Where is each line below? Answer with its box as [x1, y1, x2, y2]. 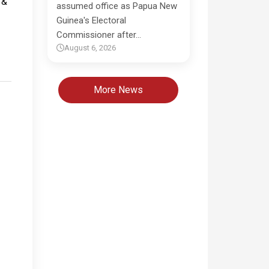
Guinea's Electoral [56, 15, 126, 26]
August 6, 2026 [64, 43, 116, 52]
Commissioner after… [56, 29, 141, 40]
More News [94, 84, 144, 95]
